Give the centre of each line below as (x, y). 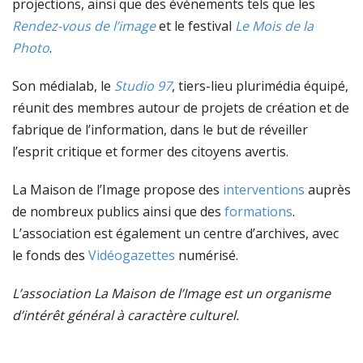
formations (258, 211)
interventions (264, 189)
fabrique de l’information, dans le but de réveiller (160, 129)
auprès (328, 189)
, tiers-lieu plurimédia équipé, (260, 85)
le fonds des (50, 255)
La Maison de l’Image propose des (117, 189)
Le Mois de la (274, 26)
